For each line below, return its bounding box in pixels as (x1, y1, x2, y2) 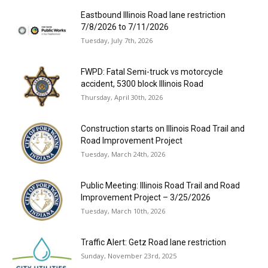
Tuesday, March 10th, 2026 (81, 206, 165, 216)
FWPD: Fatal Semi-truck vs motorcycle (81, 67, 223, 77)
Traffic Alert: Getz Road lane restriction (81, 237, 226, 248)
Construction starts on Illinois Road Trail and (81, 124, 245, 134)
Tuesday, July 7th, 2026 (81, 36, 153, 45)
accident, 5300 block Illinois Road (81, 79, 203, 89)
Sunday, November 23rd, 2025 (81, 251, 176, 261)
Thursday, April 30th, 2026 (81, 93, 163, 102)
